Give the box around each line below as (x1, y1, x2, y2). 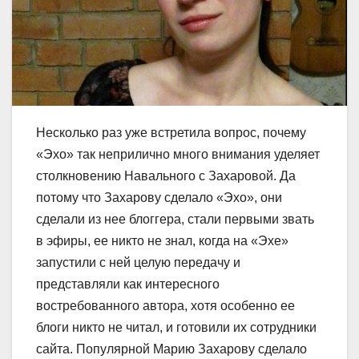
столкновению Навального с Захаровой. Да (36, 168, 296, 183)
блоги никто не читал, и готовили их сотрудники (36, 320, 317, 334)
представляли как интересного (36, 276, 220, 291)
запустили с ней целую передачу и (36, 255, 240, 269)
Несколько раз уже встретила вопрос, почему (36, 125, 306, 139)
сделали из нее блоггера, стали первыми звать (36, 212, 314, 226)
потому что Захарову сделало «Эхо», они (36, 190, 282, 204)
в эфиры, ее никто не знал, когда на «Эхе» (36, 233, 288, 248)
